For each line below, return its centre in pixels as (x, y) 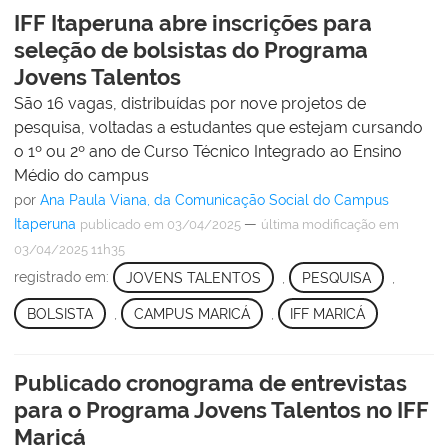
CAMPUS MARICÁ (191, 313)
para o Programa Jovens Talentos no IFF (221, 409)
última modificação (318, 225)
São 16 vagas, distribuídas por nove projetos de (190, 104)
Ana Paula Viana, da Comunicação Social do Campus (214, 200)
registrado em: (63, 277)
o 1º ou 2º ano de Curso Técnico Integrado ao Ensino (208, 152)
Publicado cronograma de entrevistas (210, 382)
